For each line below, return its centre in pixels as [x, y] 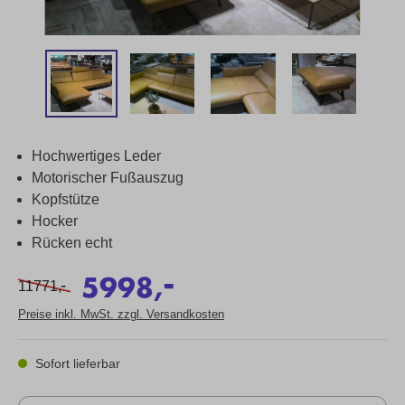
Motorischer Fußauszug [108, 178]
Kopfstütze [66, 199]
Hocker [55, 221]
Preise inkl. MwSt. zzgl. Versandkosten [121, 314]
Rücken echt [72, 243]
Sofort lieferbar [76, 363]
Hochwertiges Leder [96, 156]
